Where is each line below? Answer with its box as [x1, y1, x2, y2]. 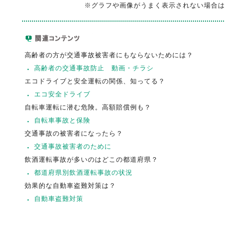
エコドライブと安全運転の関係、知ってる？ [24, 77, 165, 85]
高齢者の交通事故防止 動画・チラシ [34, 64, 154, 72]
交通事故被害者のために [34, 143, 111, 150]
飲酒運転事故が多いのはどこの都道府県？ [24, 156, 158, 163]
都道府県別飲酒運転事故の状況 [34, 169, 133, 176]
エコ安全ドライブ [34, 90, 90, 98]
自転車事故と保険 [34, 117, 90, 124]
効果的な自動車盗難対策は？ [24, 182, 116, 189]
